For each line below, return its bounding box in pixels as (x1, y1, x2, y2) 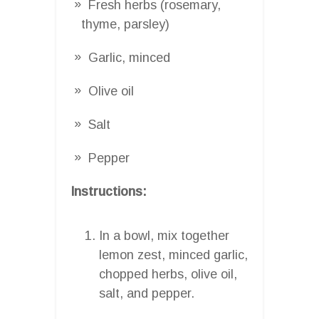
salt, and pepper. (99, 286, 194, 300)
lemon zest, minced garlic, (99, 247, 248, 262)
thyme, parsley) (81, 16, 169, 31)
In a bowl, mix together (99, 228, 229, 243)
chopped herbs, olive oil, (99, 266, 237, 281)
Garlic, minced (88, 50, 170, 65)
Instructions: (70, 184, 147, 199)
